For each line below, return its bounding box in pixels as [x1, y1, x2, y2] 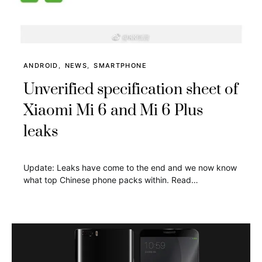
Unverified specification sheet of [23, 80, 238, 99]
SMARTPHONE [94, 61, 147, 70]
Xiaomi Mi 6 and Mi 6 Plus [23, 101, 203, 120]
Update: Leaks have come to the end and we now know [23, 162, 237, 173]
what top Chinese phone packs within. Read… [23, 174, 198, 185]
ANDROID [23, 61, 58, 70]
